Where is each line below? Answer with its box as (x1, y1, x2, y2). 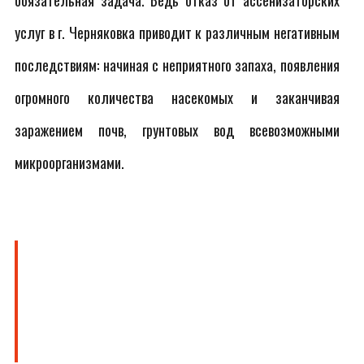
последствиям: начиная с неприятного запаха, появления (15, 54, 340, 76)
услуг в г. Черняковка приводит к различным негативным (15, 22, 340, 43)
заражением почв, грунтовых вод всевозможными (15, 119, 340, 141)
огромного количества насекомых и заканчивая (15, 87, 340, 108)
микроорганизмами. (15, 152, 124, 173)
